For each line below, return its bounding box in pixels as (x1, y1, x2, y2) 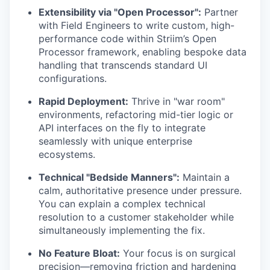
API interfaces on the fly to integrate (39, 122, 206, 134)
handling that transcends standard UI (39, 59, 207, 72)
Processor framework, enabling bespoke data (39, 46, 246, 58)
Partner (201, 6, 238, 19)
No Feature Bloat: (39, 247, 120, 260)
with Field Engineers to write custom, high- (39, 19, 234, 32)
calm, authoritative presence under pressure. (39, 184, 242, 197)
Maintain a (180, 171, 230, 184)
